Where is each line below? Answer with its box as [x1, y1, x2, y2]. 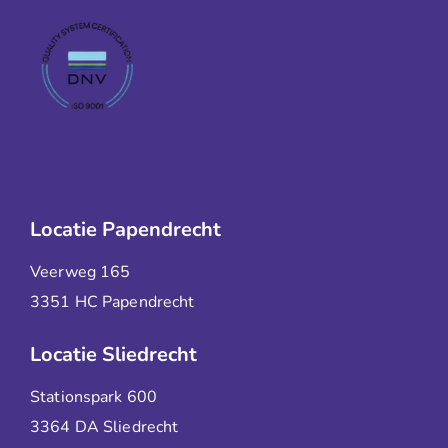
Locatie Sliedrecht [30, 340, 197, 368]
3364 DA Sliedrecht [30, 415, 179, 438]
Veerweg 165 [30, 260, 131, 283]
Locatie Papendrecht [30, 215, 221, 243]
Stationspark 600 [30, 385, 158, 408]
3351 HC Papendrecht [30, 290, 195, 313]
